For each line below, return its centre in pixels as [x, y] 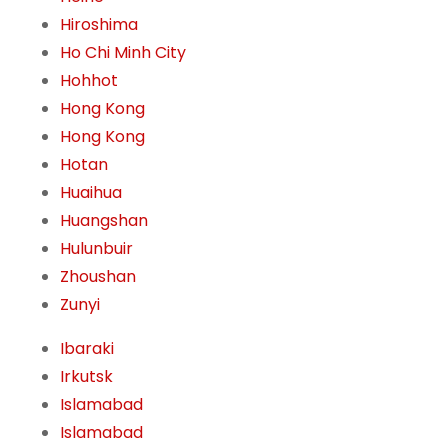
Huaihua [91, 193]
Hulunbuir [96, 249]
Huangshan [104, 221]
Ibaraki [87, 349]
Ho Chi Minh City [123, 53]
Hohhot [89, 81]
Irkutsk [86, 377]
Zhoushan [98, 277]
